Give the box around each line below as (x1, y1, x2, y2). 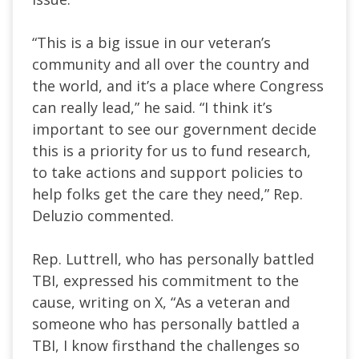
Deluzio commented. (32, 205, 174, 225)
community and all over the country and (32, 54, 309, 74)
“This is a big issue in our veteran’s (32, 32, 271, 52)
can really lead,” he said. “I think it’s (32, 97, 272, 117)
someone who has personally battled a (32, 313, 300, 333)
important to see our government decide (32, 119, 317, 139)
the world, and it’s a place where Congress (32, 75, 324, 95)
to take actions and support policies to (32, 162, 303, 182)
